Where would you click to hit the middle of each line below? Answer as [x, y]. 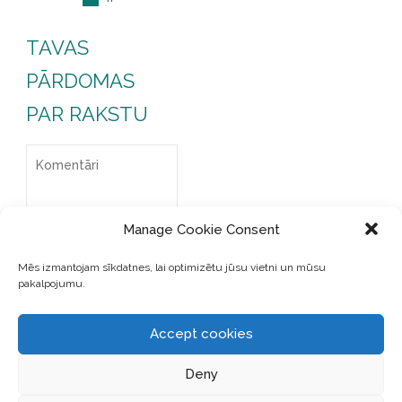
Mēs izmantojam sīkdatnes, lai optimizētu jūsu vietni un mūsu [172, 267]
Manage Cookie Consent [201, 230]
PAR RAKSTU [87, 114]
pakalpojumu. [52, 283]
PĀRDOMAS [80, 80]
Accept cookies [201, 334]
